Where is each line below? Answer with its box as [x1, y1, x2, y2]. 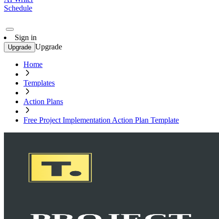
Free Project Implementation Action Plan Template [23, 116, 179, 124]
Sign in [15, 33, 37, 42]
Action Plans [23, 97, 63, 106]
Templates [23, 79, 55, 87]
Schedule [4, 4, 32, 12]
